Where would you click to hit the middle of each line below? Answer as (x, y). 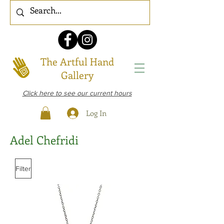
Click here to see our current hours (77, 93)
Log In (96, 113)
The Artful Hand (77, 61)
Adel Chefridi (44, 140)
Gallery (77, 75)
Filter (23, 168)
